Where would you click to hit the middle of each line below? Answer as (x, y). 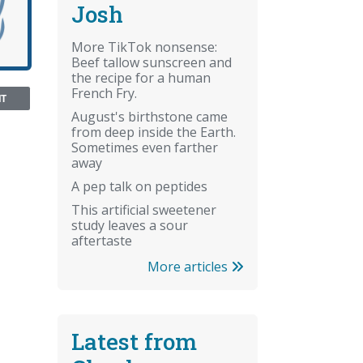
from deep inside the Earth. (154, 132)
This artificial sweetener (144, 209)
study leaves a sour (130, 225)
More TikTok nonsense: (144, 47)
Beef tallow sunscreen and (152, 62)
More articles (189, 266)
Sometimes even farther (145, 147)
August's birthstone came (149, 116)
